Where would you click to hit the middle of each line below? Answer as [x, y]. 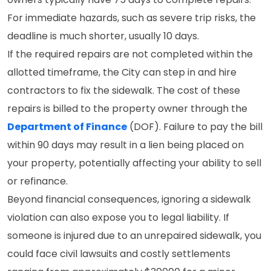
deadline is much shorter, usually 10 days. [103, 36]
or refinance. [38, 181]
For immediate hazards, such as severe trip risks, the [132, 18]
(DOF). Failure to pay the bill [195, 127]
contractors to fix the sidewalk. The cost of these [124, 90]
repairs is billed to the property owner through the [127, 109]
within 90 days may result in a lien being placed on [126, 145]
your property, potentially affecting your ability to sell [134, 163]
